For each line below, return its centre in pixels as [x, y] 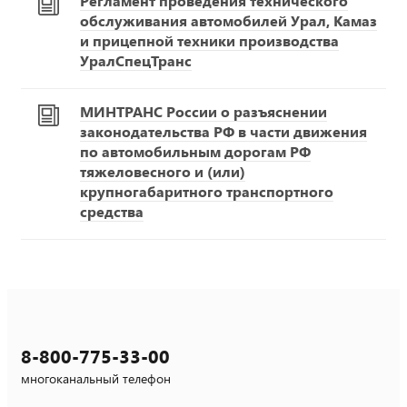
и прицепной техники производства [209, 40]
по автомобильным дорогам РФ [195, 151]
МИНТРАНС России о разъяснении [203, 111]
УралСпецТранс [136, 60]
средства [112, 211]
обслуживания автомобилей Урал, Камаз [228, 20]
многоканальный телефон [96, 378]
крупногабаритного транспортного [207, 191]
